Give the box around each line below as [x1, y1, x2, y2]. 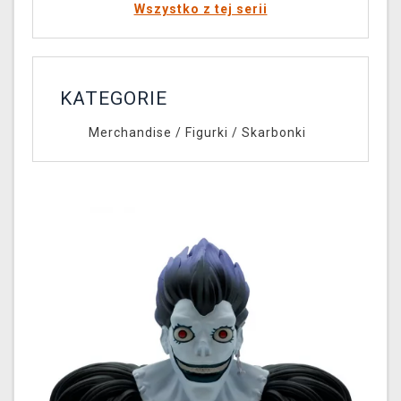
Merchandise [88, 125, 172, 141]
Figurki [184, 125, 228, 141]
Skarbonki [241, 125, 306, 141]
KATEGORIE [60, 88, 167, 110]
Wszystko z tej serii [133, 2, 268, 17]
